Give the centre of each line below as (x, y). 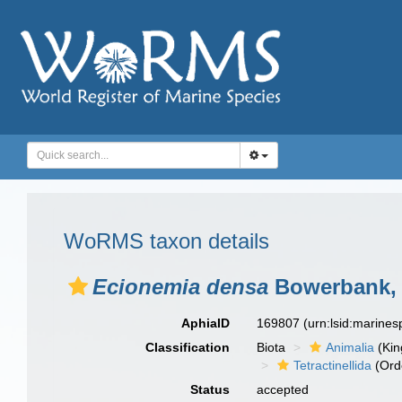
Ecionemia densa (180, 287)
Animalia (350, 347)
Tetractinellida (333, 365)
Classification (188, 347)
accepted (283, 389)
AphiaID (206, 323)
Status (210, 389)
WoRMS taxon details (166, 241)
